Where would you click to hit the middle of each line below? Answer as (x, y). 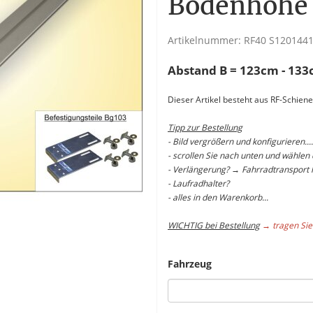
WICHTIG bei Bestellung (214, 225)
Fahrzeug (191, 264)
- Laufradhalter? (198, 183)
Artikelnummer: (206, 40)
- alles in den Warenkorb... (218, 197)
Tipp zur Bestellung (205, 128)
